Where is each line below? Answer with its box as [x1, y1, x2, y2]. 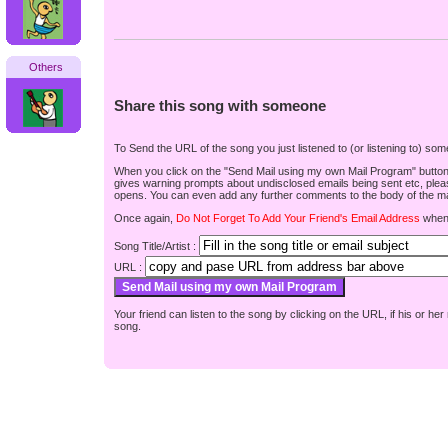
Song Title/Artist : [114, 240, 199, 252]
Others [28, 61, 63, 73]
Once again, [114, 212, 176, 224]
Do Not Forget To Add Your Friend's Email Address [176, 212, 420, 224]
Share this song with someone [114, 97, 326, 114]
